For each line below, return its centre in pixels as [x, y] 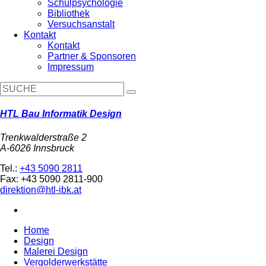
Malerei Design [56, 251]
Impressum [71, 67]
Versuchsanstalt [81, 24]
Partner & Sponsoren [92, 56]
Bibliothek [69, 13]
